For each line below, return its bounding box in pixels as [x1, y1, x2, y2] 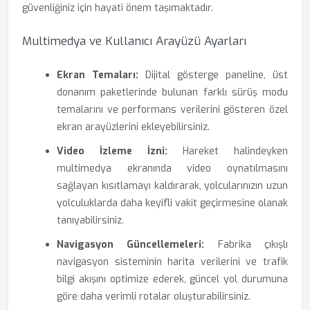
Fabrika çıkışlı [204, 238, 289, 251]
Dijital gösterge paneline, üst [138, 69, 288, 82]
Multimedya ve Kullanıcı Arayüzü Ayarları [22, 33, 246, 49]
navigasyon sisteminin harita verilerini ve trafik [57, 255, 288, 268]
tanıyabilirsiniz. [57, 214, 124, 227]
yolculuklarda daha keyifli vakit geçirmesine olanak [57, 197, 288, 210]
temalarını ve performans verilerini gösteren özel [57, 103, 288, 116]
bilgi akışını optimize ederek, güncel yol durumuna [57, 273, 288, 286]
